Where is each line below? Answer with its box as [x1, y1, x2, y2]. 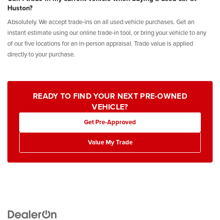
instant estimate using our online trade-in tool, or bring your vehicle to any [7, 27, 206, 37]
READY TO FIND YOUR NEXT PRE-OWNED [33, 90, 187, 102]
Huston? [7, 2, 32, 13]
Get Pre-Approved [84, 117, 136, 127]
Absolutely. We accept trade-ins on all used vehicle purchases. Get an [7, 17, 194, 26]
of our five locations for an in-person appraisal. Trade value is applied [7, 38, 193, 48]
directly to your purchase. [7, 49, 75, 58]
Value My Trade [87, 137, 133, 147]
